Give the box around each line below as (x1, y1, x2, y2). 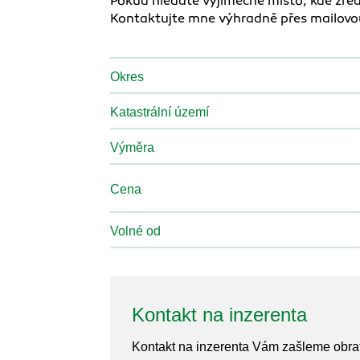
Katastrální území (110, 105, 209, 119)
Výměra (110, 141, 154, 154)
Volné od (110, 224, 161, 238)
